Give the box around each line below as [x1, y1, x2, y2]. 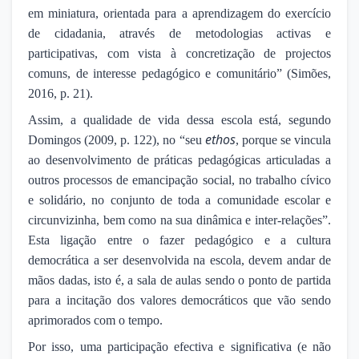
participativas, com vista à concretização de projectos [28, 46, 331, 60]
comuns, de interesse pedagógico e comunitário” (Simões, [28, 66, 331, 80]
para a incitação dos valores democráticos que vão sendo [28, 292, 331, 307]
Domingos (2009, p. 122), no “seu [28, 132, 205, 147]
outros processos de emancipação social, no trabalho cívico [28, 172, 331, 187]
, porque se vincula [235, 132, 332, 147]
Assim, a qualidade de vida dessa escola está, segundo [28, 112, 331, 127]
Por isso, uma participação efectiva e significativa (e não [28, 339, 331, 353]
